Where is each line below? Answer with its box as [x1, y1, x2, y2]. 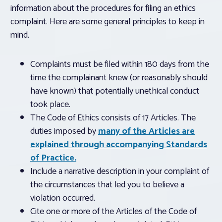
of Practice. [30, 151, 76, 166]
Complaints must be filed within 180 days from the [30, 57, 209, 72]
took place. [30, 97, 70, 112]
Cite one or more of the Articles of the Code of [30, 204, 197, 220]
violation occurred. [30, 191, 95, 206]
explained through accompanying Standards [30, 137, 207, 153]
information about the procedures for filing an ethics [10, 1, 196, 16]
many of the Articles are [98, 124, 195, 139]
